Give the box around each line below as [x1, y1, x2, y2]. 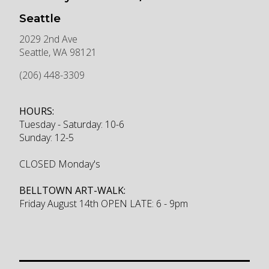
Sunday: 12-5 [19, 131, 74, 145]
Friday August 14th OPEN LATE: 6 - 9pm [19, 197, 188, 211]
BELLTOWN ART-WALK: [19, 184, 125, 198]
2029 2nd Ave [19, 32, 77, 46]
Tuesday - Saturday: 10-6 [19, 118, 124, 131]
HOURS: [19, 104, 54, 118]
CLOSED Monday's [19, 157, 100, 171]
